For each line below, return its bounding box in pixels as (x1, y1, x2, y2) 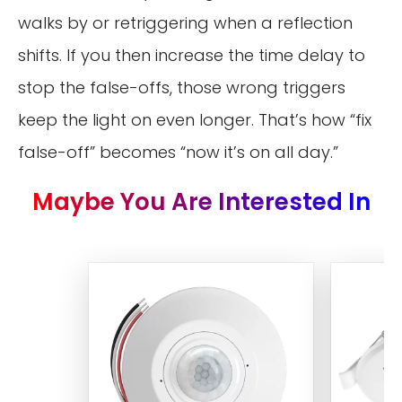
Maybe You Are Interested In (31, 185, 371, 218)
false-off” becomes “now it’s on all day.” (18, 141, 338, 164)
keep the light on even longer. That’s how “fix (18, 109, 371, 132)
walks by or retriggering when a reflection (18, 12, 353, 35)
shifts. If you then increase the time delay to (18, 44, 365, 67)
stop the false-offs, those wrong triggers (18, 76, 345, 100)
